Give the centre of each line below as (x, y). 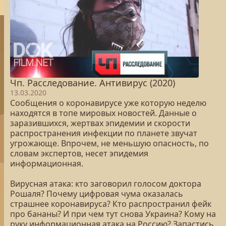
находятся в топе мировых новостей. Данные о (103, 113)
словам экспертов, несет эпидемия (79, 153)
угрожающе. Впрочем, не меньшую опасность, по (109, 143)
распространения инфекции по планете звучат (104, 133)
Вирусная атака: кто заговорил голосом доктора (106, 184)
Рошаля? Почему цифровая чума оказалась (97, 194)
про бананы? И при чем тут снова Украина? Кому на (113, 214)
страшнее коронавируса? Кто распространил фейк (111, 204)
